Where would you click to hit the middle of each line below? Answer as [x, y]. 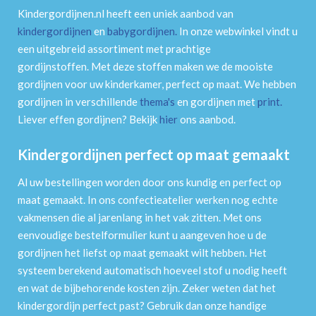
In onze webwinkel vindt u [237, 31]
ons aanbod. [208, 119]
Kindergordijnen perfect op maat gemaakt [154, 154]
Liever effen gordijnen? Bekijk [89, 119]
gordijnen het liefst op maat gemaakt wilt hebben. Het [142, 252]
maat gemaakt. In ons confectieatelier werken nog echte [148, 199]
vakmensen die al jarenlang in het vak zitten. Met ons [140, 217]
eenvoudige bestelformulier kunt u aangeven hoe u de [142, 235]
